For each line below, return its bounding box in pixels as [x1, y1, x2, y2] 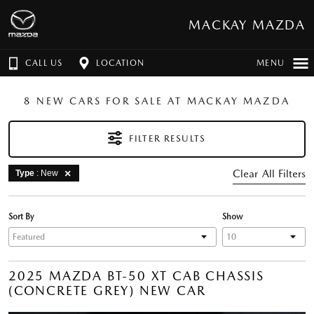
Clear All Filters [233, 168, 306, 181]
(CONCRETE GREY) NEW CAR [8, 282, 206, 298]
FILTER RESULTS [163, 133, 206, 144]
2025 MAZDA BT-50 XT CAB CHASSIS [8, 268, 264, 283]
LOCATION [96, 58, 145, 68]
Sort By [8, 212, 34, 222]
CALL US [25, 58, 63, 68]
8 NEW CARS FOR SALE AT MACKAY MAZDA [24, 95, 290, 107]
